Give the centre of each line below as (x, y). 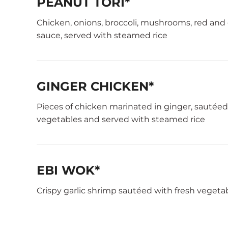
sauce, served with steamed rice (102, 35)
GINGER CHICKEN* (95, 86)
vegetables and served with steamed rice (121, 119)
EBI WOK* (68, 170)
